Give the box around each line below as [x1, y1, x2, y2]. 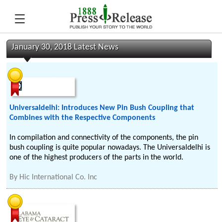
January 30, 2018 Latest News [11, 43, 119, 52]
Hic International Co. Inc [19, 173, 98, 181]
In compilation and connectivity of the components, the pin [9, 134, 199, 142]
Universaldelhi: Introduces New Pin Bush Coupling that [9, 104, 195, 112]
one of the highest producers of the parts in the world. [9, 154, 184, 162]
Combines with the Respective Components [9, 114, 156, 122]
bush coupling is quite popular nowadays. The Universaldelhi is [9, 144, 211, 152]
